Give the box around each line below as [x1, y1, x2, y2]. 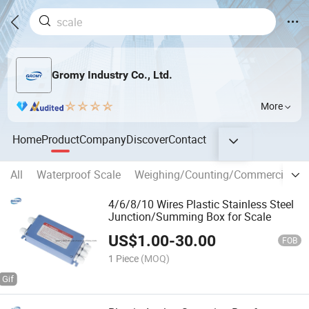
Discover [126, 131, 169, 147]
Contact [168, 131, 207, 147]
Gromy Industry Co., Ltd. [51, 68, 172, 82]
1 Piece [108, 251, 139, 265]
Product [41, 131, 80, 147]
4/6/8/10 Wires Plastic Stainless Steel [108, 197, 295, 212]
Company [79, 131, 127, 147]
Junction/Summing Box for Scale [108, 209, 272, 225]
